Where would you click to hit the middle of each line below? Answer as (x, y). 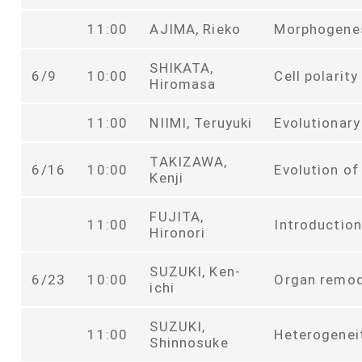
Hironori (178, 232)
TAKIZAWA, (189, 161)
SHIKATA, (182, 67)
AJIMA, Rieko (195, 29)
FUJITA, (177, 216)
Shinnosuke (189, 342)
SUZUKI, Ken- (195, 271)
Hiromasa (190, 84)
